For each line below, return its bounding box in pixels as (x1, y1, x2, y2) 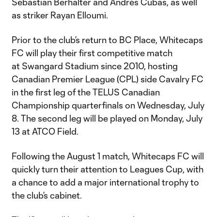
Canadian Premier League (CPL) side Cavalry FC (12, 74, 203, 84)
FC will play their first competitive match (12, 47, 172, 58)
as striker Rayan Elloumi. (12, 10, 110, 20)
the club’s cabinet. (12, 190, 84, 201)
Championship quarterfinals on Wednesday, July (12, 100, 204, 110)
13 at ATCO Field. (12, 126, 80, 137)
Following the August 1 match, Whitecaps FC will (12, 151, 204, 161)
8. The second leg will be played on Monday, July (12, 113, 202, 124)
